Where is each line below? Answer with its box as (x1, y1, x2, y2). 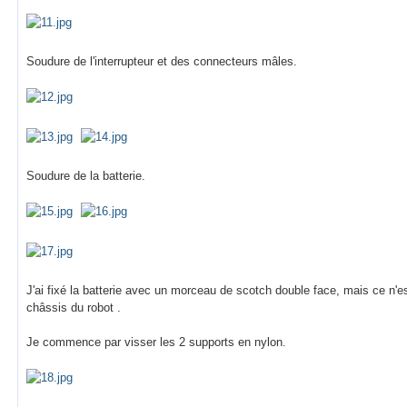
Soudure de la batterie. (26, 168, 149, 183)
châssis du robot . (26, 301, 121, 314)
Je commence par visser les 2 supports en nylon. (26, 335, 286, 349)
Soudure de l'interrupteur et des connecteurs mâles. (26, 54, 297, 68)
